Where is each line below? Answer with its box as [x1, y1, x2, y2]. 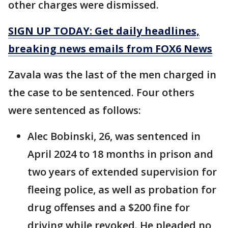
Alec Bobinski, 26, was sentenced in [27, 129, 201, 144]
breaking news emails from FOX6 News [8, 42, 212, 56]
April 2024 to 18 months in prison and [27, 147, 213, 161]
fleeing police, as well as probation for [27, 183, 216, 197]
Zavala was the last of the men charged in [8, 68, 216, 82]
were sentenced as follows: [8, 103, 141, 118]
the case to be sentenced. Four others [8, 85, 194, 100]
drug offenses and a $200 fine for [27, 201, 190, 215]
